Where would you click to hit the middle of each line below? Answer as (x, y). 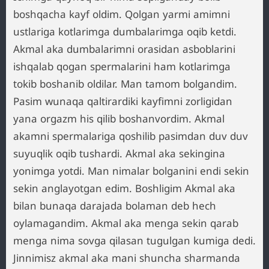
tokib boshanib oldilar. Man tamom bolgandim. (125, 84)
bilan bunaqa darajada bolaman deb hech (115, 206)
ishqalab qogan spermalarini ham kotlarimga (122, 66)
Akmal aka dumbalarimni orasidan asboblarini (124, 49)
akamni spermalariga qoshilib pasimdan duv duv (131, 136)
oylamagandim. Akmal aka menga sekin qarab (126, 223)
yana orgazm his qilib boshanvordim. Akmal (119, 119)
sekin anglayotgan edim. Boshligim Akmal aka (124, 188)
